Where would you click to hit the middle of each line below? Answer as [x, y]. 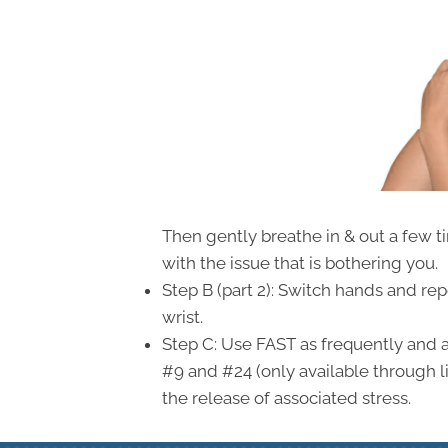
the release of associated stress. [286, 397]
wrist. [182, 316]
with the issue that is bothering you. [300, 262]
